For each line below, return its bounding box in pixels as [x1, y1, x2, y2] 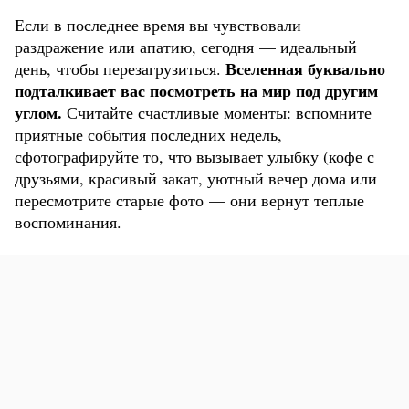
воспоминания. [15, 211, 121, 234]
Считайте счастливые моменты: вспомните [62, 101, 372, 124]
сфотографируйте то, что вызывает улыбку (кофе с [15, 145, 374, 168]
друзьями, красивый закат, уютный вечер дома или [15, 167, 377, 190]
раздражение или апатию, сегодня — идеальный [15, 36, 357, 58]
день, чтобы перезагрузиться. [15, 58, 225, 80]
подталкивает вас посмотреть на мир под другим [15, 79, 378, 103]
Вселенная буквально [225, 57, 385, 81]
